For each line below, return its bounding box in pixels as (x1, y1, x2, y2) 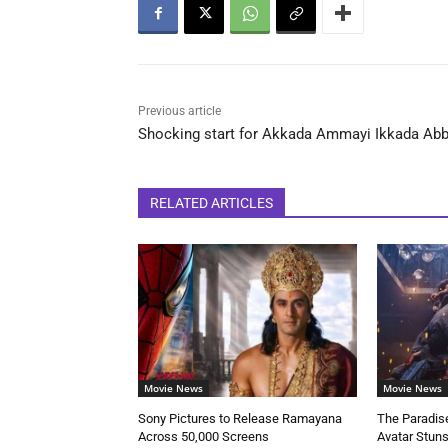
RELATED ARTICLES (150, 194, 273, 211)
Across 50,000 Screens (138, 428, 269, 444)
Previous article (138, 103, 221, 118)
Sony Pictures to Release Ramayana (138, 410, 342, 426)
